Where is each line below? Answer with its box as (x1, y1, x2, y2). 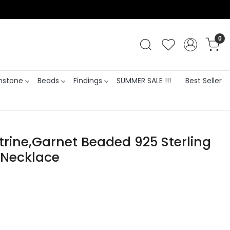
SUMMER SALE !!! (116, 75, 171, 86)
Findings (73, 75, 102, 86)
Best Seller (185, 75, 222, 86)
